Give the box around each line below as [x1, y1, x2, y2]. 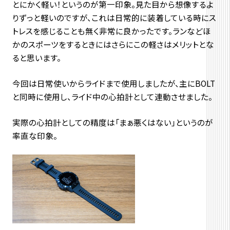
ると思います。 [12, 52, 61, 64]
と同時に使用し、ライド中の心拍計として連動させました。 [12, 91, 213, 103]
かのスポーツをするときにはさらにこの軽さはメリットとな [12, 39, 214, 50]
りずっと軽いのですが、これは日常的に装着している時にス [12, 12, 216, 24]
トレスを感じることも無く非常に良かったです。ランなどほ [12, 25, 211, 37]
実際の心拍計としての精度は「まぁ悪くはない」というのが [12, 117, 213, 128]
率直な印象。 [12, 130, 57, 142]
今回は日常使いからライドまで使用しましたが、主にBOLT [12, 78, 215, 89]
